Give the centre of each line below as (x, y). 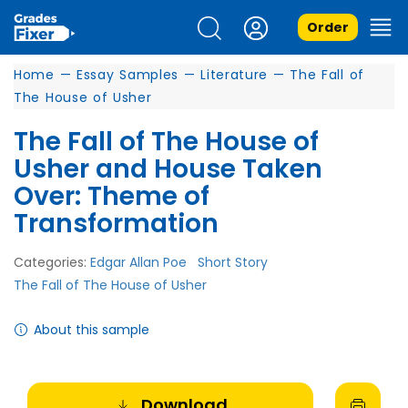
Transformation (116, 224)
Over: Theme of (112, 196)
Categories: (52, 262)
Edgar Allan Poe (138, 262)
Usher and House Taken (168, 169)
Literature (235, 75)
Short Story (233, 262)
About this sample (92, 330)
